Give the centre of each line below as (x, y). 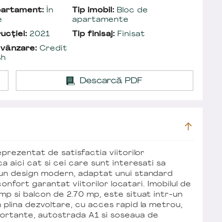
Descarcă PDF (111, 81)
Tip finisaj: (94, 34)
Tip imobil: (93, 10)
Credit (52, 49)
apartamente (101, 20)
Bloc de (131, 10)
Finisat (130, 34)
